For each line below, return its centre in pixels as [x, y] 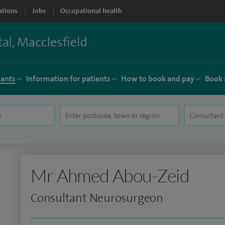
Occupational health [91, 11]
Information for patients [68, 79]
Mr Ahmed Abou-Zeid [110, 175]
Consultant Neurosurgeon [97, 198]
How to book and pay [158, 79]
